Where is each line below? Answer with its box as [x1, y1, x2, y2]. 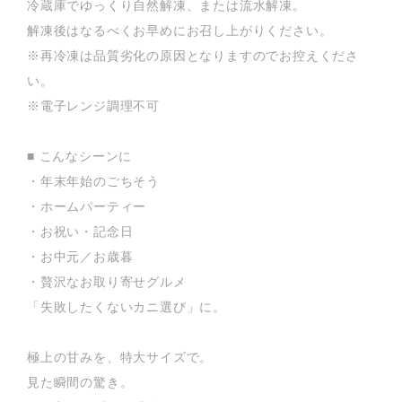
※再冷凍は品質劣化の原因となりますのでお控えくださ [27, 48, 359, 63]
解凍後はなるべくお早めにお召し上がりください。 [27, 22, 333, 38]
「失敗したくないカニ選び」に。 [27, 299, 226, 314]
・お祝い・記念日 [27, 223, 134, 239]
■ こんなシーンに [27, 148, 133, 163]
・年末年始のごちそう [27, 173, 160, 188]
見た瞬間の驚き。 [27, 374, 134, 389]
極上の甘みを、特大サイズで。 [27, 349, 214, 364]
